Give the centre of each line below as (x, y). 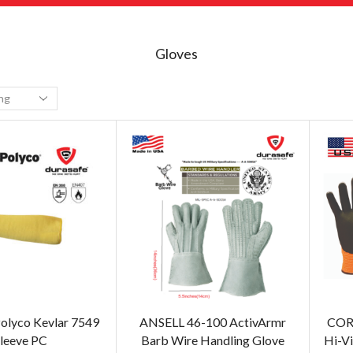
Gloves (176, 53)
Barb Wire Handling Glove (212, 340)
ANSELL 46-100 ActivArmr (212, 321)
